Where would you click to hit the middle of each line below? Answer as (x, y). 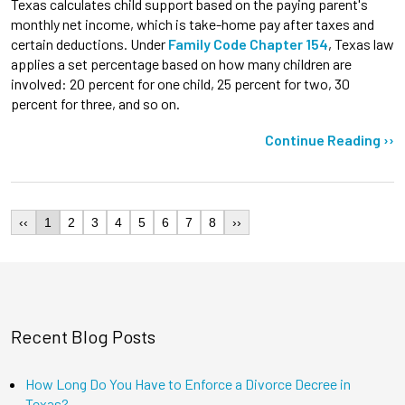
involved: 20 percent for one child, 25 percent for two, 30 (180, 83)
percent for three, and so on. (95, 103)
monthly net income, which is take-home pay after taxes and (193, 24)
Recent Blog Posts (83, 337)
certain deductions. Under (89, 43)
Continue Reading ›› (330, 140)
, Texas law (361, 43)
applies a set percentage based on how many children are (181, 63)
